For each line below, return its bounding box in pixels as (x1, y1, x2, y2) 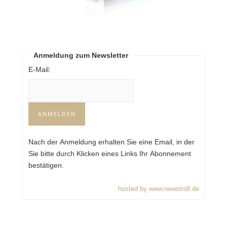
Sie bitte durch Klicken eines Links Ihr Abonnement (28, 149, 191, 158)
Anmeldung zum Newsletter (33, 51, 128, 60)
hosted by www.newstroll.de (118, 185, 199, 193)
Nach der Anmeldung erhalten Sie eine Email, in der (28, 138, 195, 146)
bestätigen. (28, 161, 66, 170)
